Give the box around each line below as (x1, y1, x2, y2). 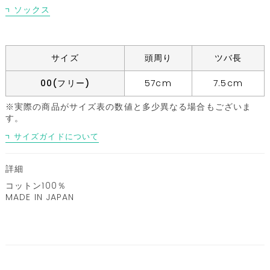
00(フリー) (40, 77, 90, 89)
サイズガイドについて (13, 130, 99, 142)
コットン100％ (5, 180, 66, 192)
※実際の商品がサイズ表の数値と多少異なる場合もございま (5, 100, 252, 113)
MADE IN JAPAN (5, 191, 75, 204)
